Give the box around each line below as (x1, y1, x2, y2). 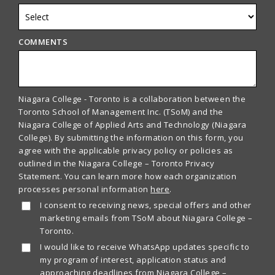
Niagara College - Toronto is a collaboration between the (18, 93, 246, 104)
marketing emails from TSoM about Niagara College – (40, 212, 253, 223)
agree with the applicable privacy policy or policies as (18, 144, 233, 156)
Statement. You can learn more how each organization (18, 170, 237, 182)
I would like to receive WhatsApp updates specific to (40, 241, 250, 252)
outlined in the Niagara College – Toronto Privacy (18, 157, 215, 169)
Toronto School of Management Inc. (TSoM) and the (18, 106, 223, 117)
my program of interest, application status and (40, 254, 227, 265)
